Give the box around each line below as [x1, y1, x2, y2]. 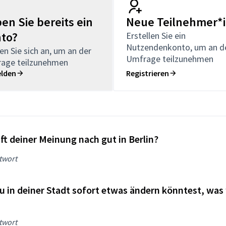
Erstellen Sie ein [126, 29, 186, 41]
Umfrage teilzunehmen [126, 52, 213, 65]
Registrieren [126, 68, 169, 78]
